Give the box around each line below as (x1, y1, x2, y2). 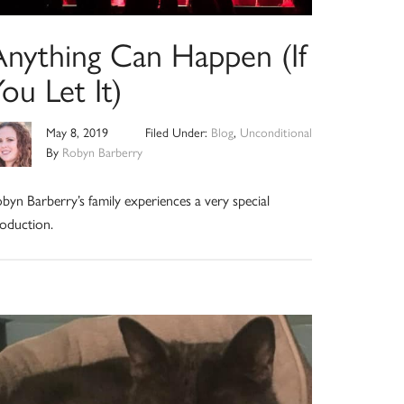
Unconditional (239, 122, 312, 141)
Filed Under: (144, 122, 211, 141)
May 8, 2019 (46, 122, 109, 141)
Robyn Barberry (62, 142, 143, 161)
